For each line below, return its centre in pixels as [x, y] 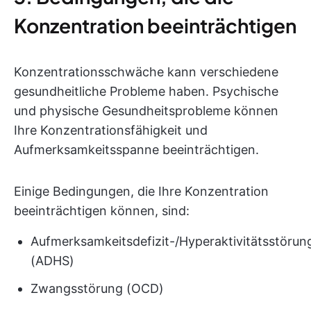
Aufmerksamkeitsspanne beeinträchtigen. [136, 150]
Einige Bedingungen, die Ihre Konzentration [141, 191]
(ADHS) [52, 261]
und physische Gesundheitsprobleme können [146, 111]
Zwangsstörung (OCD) [97, 288]
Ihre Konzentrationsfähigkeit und [111, 130]
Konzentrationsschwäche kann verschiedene [146, 72]
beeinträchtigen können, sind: [102, 211]
